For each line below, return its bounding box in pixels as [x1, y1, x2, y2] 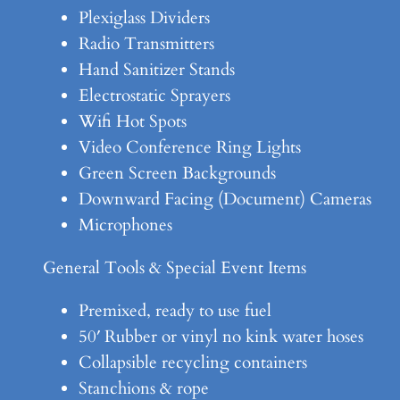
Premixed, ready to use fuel [79, 299, 271, 323]
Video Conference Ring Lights [79, 136, 301, 160]
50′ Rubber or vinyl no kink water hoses [79, 325, 363, 349]
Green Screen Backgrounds [79, 162, 276, 186]
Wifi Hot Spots [79, 110, 187, 134]
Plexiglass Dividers [79, 6, 210, 30]
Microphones [79, 213, 172, 237]
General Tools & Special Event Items [43, 256, 306, 280]
